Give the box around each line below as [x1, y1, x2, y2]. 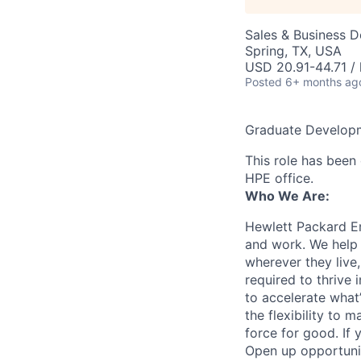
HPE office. [245, 170, 313, 186]
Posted [245, 75, 282, 89]
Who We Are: [245, 188, 330, 204]
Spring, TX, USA [245, 43, 342, 59]
